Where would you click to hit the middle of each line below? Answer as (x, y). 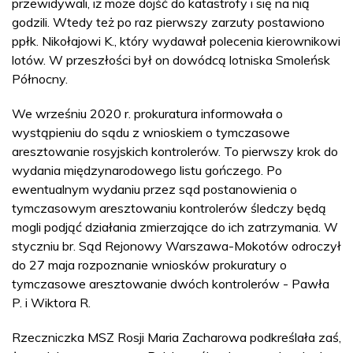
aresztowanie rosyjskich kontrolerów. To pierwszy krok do (175, 151)
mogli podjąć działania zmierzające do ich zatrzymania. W (175, 227)
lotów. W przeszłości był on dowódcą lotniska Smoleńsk (171, 59)
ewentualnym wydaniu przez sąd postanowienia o (154, 189)
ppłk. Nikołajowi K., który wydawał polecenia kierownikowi (176, 41)
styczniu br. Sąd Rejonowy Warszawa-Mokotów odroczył (176, 245)
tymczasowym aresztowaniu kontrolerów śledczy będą (169, 208)
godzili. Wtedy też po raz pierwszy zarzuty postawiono (168, 22)
